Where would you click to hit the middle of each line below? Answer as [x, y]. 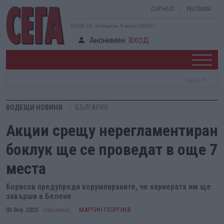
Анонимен [107, 40]
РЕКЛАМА [199, 9]
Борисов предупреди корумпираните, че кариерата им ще [108, 187]
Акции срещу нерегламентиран [112, 130]
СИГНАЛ [162, 9]
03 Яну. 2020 [22, 210]
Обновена [56, 210]
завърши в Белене [39, 196]
